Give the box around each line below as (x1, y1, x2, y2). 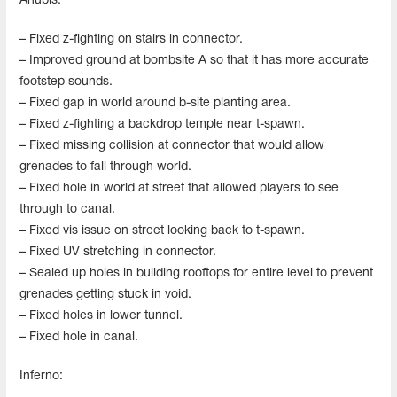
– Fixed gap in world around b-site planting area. (19, 97, 291, 109)
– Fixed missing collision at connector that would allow (19, 139, 324, 152)
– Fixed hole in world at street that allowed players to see (19, 182, 339, 194)
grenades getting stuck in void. (19, 288, 191, 300)
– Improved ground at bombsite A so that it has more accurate (19, 54, 369, 66)
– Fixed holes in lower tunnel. (19, 309, 183, 322)
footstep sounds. (19, 75, 113, 88)
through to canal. (19, 203, 115, 215)
